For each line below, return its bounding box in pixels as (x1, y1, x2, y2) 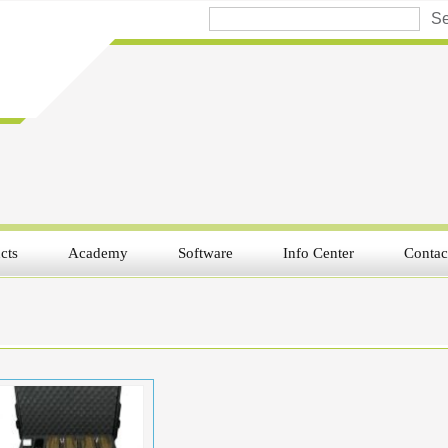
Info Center (283, 245, 354, 261)
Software (178, 245, 233, 261)
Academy (68, 245, 128, 261)
